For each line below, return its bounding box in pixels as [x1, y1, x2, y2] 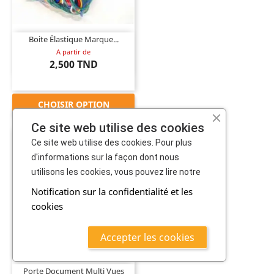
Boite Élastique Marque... [28, 33, 119, 45]
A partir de [56, 46, 91, 56]
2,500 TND [49, 57, 98, 71]
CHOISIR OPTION [37, 98, 109, 110]
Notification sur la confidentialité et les [31, 185, 193, 198]
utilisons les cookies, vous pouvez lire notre [31, 167, 201, 177]
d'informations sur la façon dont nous [31, 152, 179, 162]
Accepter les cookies [100, 231, 194, 244]
